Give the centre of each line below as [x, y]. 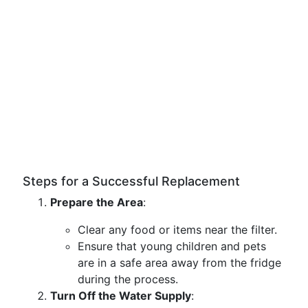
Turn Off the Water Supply [121, 296]
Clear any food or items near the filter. [177, 230]
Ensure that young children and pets [172, 246]
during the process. [128, 279]
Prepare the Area [97, 202]
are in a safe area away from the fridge [179, 263]
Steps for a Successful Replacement [131, 181]
